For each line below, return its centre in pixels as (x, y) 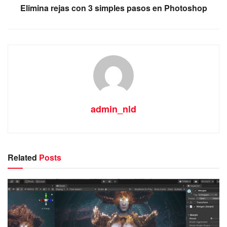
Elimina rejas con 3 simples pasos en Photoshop (113, 8)
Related (22, 157)
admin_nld (113, 109)
